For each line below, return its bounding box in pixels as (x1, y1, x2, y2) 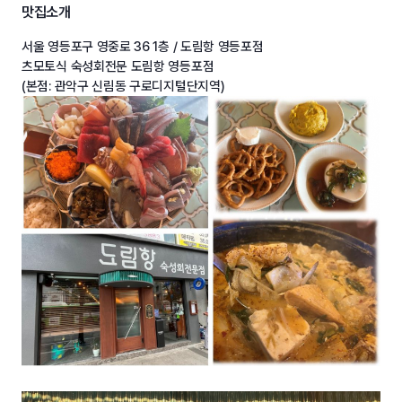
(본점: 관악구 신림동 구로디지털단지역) (22, 77, 225, 94)
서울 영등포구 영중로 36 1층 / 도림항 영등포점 (22, 38, 264, 55)
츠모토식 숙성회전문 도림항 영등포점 (22, 57, 217, 74)
